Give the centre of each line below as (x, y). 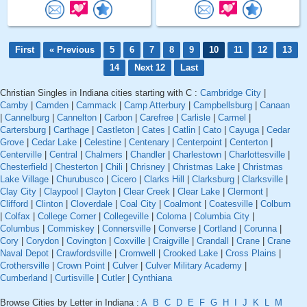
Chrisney (148, 167)
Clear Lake (199, 192)
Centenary (149, 143)
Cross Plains (251, 254)
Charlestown (197, 155)
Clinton (49, 204)
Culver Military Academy (194, 266)
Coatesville (231, 204)
